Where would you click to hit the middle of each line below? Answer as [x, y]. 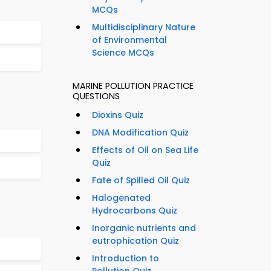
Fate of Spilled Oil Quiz [141, 181]
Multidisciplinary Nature [144, 28]
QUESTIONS [96, 96]
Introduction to [126, 259]
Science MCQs [123, 53]
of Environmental [129, 40]
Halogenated [121, 198]
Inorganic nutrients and [144, 228]
